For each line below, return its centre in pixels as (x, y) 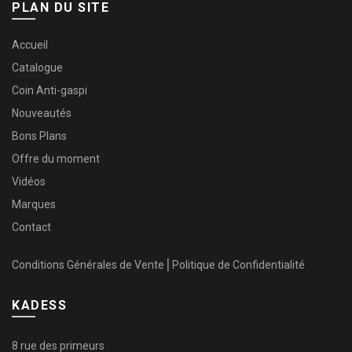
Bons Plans (39, 136)
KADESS (39, 305)
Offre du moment (56, 158)
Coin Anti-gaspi (49, 90)
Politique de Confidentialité (238, 264)
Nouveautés (42, 113)
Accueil (30, 44)
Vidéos (29, 181)
